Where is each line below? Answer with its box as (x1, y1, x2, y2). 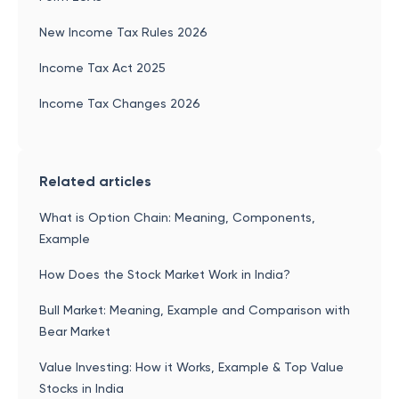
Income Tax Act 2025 (39, 61, 166, 75)
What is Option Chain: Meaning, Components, (39, 210, 315, 224)
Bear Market (39, 324, 110, 338)
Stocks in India (39, 381, 124, 395)
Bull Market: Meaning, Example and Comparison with (39, 303, 350, 317)
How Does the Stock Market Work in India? (39, 267, 290, 281)
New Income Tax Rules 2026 (39, 25, 208, 39)
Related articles (39, 173, 151, 190)
